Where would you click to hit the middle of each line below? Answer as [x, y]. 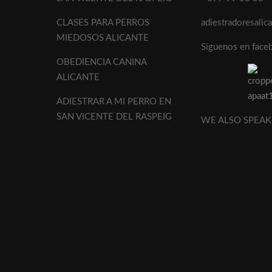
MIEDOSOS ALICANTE [103, 38]
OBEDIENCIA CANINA [102, 62]
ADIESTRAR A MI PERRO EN [114, 101]
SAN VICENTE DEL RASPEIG [114, 117]
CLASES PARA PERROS [103, 22]
